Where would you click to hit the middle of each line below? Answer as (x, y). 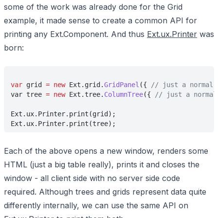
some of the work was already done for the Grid (93, 7)
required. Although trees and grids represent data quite (105, 192)
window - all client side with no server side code (92, 178)
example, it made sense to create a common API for (100, 20)
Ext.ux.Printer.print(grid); (63, 114)
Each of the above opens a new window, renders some (106, 151)
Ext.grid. (85, 85)
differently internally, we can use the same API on (96, 205)
